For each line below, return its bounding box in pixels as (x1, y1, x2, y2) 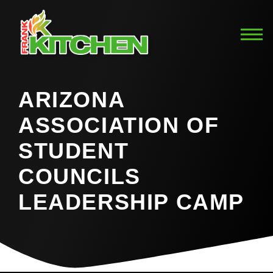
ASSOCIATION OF (18, 113, 219, 138)
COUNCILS (18, 165, 141, 189)
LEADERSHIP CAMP (18, 190, 245, 214)
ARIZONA (18, 88, 125, 112)
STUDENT (18, 139, 129, 163)
